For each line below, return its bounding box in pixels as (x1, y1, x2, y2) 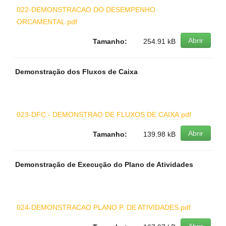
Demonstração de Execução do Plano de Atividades (15, 160, 193, 168)
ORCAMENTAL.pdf (17, 18, 77, 26)
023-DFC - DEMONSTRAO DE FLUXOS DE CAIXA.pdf (17, 110, 191, 119)
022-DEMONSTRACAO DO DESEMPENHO (17, 6, 155, 14)
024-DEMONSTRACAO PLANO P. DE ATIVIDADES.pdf (17, 203, 191, 211)
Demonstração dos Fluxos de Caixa (15, 68, 138, 76)
